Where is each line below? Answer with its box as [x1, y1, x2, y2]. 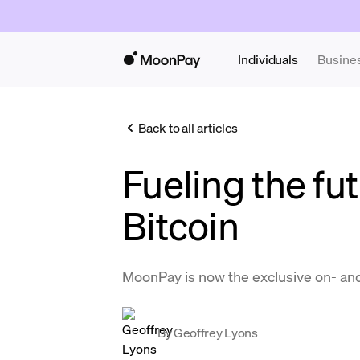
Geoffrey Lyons [174, 324, 258, 341]
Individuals [238, 51, 299, 67]
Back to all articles [138, 119, 239, 136]
